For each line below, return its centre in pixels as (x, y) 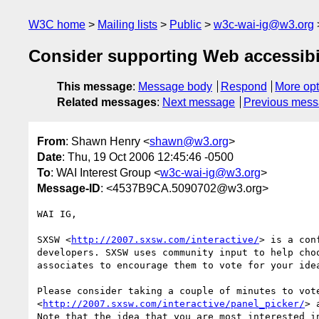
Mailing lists (127, 25)
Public (185, 25)
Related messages (107, 103)
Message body (175, 87)
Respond (244, 87)
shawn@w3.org (189, 141)
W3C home (57, 25)
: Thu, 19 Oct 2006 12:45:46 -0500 (148, 157)
